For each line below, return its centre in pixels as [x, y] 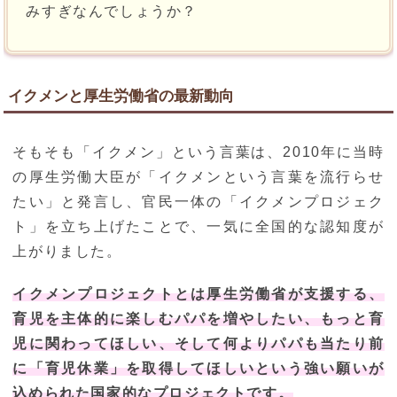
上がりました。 [67, 252]
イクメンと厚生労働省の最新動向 [121, 97]
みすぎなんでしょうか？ [112, 12]
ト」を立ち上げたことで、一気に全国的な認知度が [198, 227]
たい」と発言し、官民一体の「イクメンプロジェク [198, 202]
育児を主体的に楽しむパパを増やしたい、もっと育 [198, 319]
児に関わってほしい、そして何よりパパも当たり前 [198, 344]
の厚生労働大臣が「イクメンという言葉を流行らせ [198, 177]
